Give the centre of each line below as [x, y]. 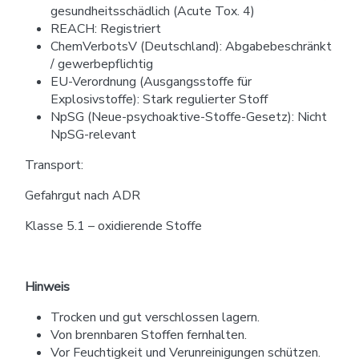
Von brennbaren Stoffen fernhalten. [149, 335]
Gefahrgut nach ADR [83, 196]
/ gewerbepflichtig [102, 65]
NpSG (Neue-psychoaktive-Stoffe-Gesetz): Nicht [189, 117]
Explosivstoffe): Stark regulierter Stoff [159, 100]
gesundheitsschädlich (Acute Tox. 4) [153, 12]
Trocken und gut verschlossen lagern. [155, 318]
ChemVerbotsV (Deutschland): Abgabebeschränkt [191, 47]
